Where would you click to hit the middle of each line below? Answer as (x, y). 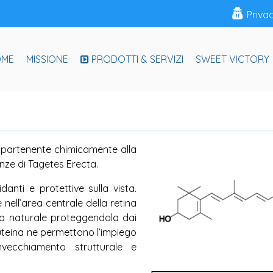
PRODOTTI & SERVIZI (136, 59)
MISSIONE (47, 59)
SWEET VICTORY (232, 59)
